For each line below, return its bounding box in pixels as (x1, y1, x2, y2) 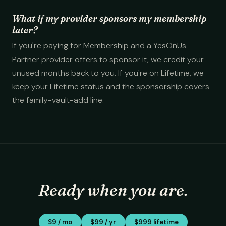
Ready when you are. (38, 180, 188, 200)
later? (12, 24, 37, 36)
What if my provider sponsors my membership (12, 13, 206, 24)
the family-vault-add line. (12, 95, 104, 105)
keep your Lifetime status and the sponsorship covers (12, 81, 209, 92)
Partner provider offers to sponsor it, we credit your (12, 54, 204, 65)
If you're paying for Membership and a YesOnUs (12, 40, 186, 51)
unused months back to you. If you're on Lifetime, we (12, 68, 204, 78)
